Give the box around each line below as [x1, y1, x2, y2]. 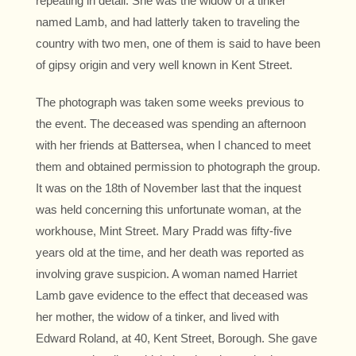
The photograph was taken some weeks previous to [36, 95, 304, 110]
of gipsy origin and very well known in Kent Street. [36, 58, 292, 72]
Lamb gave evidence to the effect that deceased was [36, 288, 308, 303]
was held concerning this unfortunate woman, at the [36, 203, 301, 217]
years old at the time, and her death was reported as [36, 246, 304, 260]
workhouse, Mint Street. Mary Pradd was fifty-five [36, 224, 292, 238]
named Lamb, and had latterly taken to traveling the [36, 15, 300, 29]
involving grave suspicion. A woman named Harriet [36, 267, 297, 281]
